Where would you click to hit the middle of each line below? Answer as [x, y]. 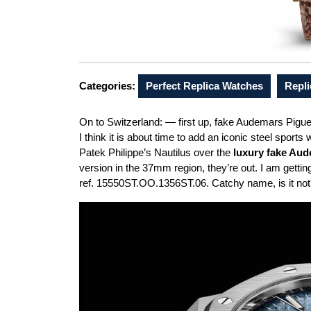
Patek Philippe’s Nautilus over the [155, 152]
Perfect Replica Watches [204, 85]
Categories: [107, 85]
